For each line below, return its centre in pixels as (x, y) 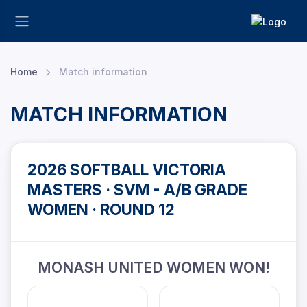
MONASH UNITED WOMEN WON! (153, 268)
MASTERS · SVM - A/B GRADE (137, 189)
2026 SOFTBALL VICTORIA (127, 170)
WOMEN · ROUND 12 (101, 209)
